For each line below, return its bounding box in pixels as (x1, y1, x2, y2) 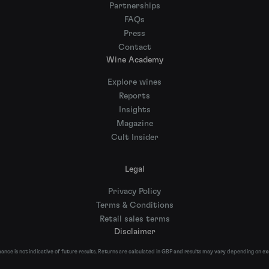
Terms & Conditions (95, 201, 174, 210)
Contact (118, 43, 151, 52)
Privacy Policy (108, 187, 161, 196)
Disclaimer (113, 227, 156, 236)
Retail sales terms (99, 214, 170, 223)
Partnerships (109, 2, 160, 10)
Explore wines (107, 78, 162, 86)
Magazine (116, 119, 153, 128)
